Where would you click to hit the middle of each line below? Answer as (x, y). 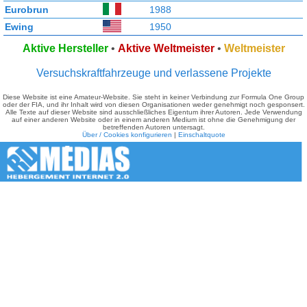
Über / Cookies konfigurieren (127, 135)
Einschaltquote (201, 135)
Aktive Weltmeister (166, 48)
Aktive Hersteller (65, 48)
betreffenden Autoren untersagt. (153, 127)
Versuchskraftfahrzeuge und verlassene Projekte (153, 73)
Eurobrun (27, 10)
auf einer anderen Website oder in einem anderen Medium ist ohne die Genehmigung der (153, 120)
